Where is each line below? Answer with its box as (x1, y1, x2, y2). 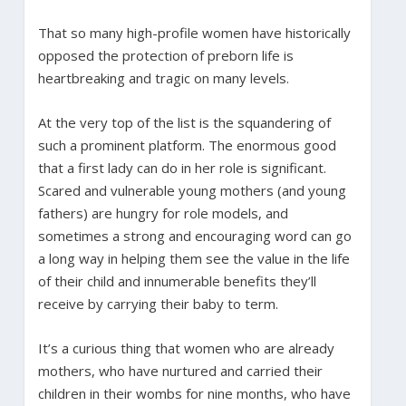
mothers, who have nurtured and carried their (37, 361, 323, 380)
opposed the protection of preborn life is (37, 45, 294, 64)
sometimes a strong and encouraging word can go (37, 226, 352, 245)
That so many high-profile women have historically (37, 23, 351, 42)
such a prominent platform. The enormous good (37, 135, 336, 154)
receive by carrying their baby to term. (37, 294, 278, 313)
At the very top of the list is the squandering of (37, 112, 331, 131)
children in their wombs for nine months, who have (37, 383, 351, 402)
